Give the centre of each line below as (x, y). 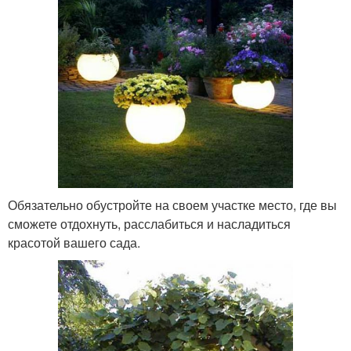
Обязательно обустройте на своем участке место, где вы (172, 204)
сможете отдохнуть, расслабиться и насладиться (149, 223)
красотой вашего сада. (74, 242)
